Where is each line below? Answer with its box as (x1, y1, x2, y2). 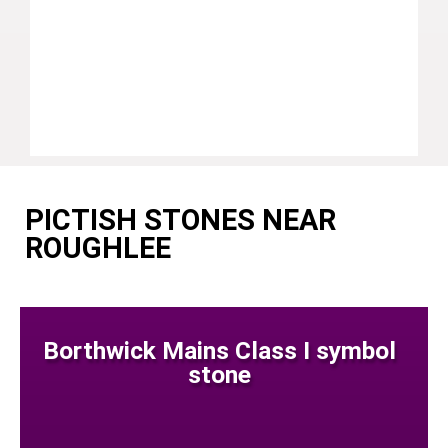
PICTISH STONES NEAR (25, 202, 336, 237)
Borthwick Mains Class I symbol (42, 336, 396, 366)
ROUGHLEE (25, 230, 171, 265)
